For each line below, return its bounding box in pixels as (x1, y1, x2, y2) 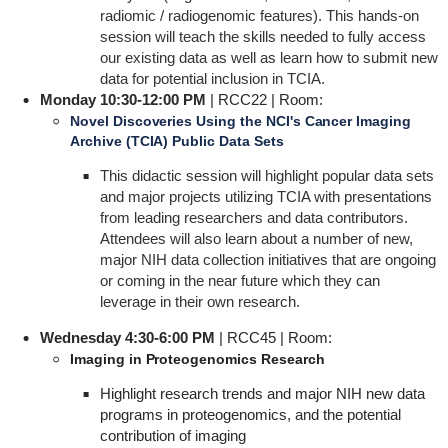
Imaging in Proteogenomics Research (69, 351, 325, 367)
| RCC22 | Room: (205, 91, 327, 108)
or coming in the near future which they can (99, 272, 380, 289)
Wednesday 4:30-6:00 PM (39, 329, 215, 346)
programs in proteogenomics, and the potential (99, 406, 401, 423)
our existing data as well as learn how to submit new (99, 49, 438, 66)
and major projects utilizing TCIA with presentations (99, 188, 432, 205)
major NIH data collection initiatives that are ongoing (99, 251, 436, 268)
